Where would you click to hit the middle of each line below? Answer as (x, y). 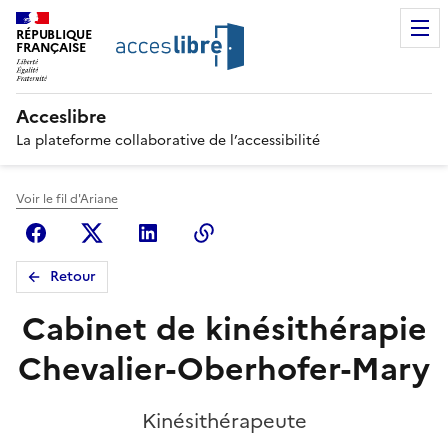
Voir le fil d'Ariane (67, 198)
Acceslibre (61, 116)
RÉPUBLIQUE (54, 34)
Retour (73, 276)
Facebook (94, 232)
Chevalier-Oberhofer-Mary (224, 368)
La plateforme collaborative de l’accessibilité (168, 140)
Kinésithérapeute (224, 420)
